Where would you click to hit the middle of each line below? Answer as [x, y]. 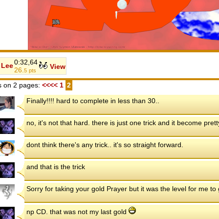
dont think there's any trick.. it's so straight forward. [105, 144]
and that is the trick [56, 166]
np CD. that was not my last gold [77, 211]
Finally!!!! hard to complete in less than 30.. [93, 100]
